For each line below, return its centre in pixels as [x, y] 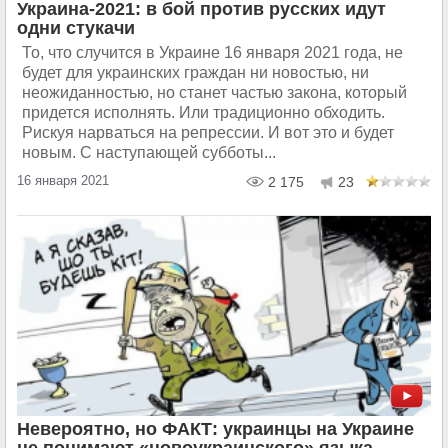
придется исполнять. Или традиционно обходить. [203, 112]
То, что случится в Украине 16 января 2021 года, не [212, 52]
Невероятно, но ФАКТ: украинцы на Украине [215, 428]
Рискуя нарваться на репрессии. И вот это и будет [208, 132]
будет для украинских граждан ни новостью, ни [195, 72]
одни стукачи [76, 27]
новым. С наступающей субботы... [149, 152]
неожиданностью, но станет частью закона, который [214, 92]
